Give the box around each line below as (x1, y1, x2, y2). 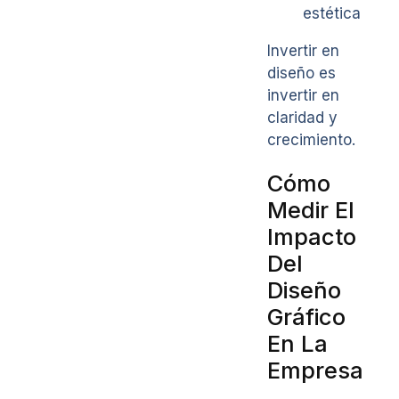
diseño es (267, 63, 336, 82)
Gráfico (267, 302, 346, 330)
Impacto (267, 222, 356, 250)
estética (303, 4, 361, 22)
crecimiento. (267, 130, 355, 149)
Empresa (267, 355, 363, 384)
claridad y (267, 108, 338, 126)
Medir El (267, 195, 354, 224)
